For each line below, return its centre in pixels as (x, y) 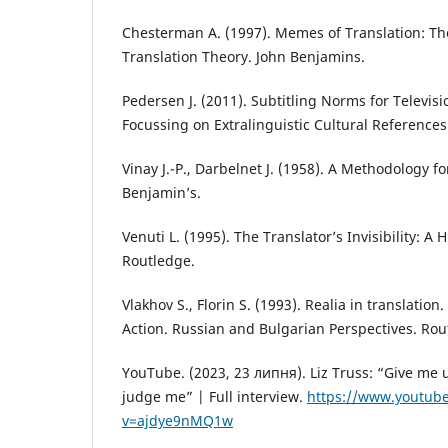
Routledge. (158, 261)
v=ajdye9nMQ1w (177, 421)
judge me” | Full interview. (214, 397)
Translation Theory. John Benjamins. (243, 57)
